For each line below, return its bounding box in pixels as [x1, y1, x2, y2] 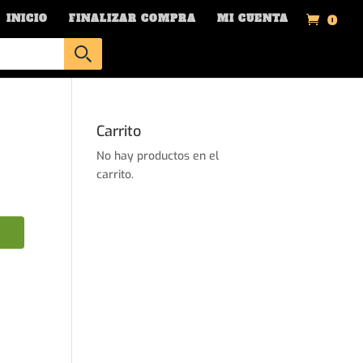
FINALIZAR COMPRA [69, 12, 196, 25]
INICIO [6, 12, 48, 25]
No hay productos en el [96, 148, 220, 164]
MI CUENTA [217, 12, 288, 25]
